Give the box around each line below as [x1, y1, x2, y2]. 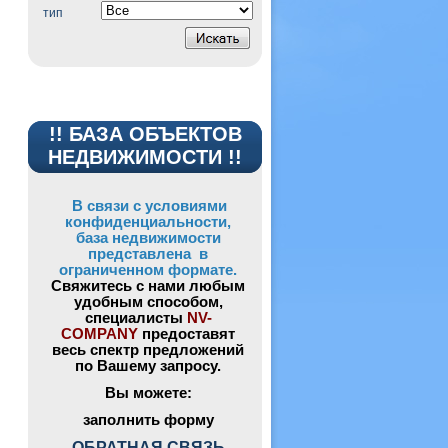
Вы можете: [104, 385, 192, 401]
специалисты [84, 310, 183, 326]
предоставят [142, 326, 235, 342]
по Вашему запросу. [75, 358, 221, 374]
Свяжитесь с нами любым [51, 278, 245, 294]
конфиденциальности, [65, 214, 231, 230]
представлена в [88, 246, 208, 262]
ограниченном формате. [59, 262, 237, 278]
